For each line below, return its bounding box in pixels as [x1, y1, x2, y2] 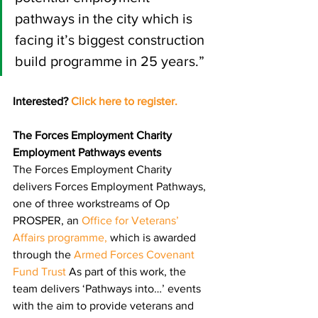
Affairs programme [13, 231, 104, 243]
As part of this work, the [66, 265, 189, 278]
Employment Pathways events [13, 146, 161, 158]
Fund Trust [13, 265, 66, 278]
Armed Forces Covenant [74, 248, 197, 261]
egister [141, 95, 175, 107]
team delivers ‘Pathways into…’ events [13, 283, 204, 295]
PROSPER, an [13, 214, 82, 226]
